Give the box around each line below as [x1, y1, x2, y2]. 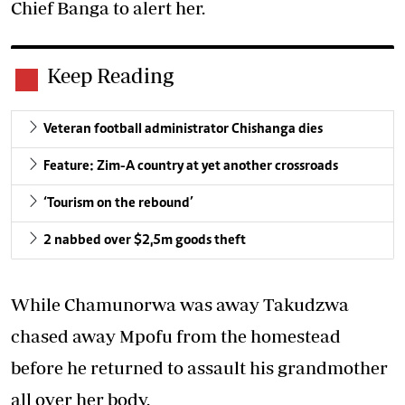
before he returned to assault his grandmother [11, 357, 388, 378]
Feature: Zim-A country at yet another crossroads [43, 159, 338, 174]
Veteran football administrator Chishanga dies [43, 122, 323, 137]
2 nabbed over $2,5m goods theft [43, 233, 246, 248]
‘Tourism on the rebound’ [43, 196, 193, 211]
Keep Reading [47, 63, 174, 88]
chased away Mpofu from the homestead [11, 325, 341, 346]
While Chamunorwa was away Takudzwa [11, 294, 349, 315]
